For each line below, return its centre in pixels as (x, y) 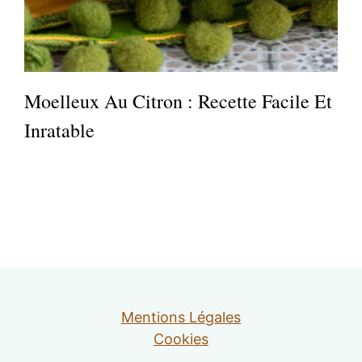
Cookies (181, 339)
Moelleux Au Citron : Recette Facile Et (179, 101)
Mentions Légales (181, 317)
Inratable (60, 130)
